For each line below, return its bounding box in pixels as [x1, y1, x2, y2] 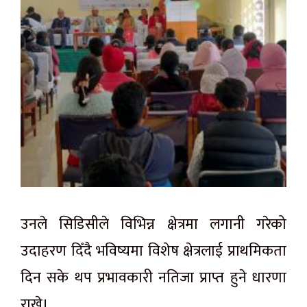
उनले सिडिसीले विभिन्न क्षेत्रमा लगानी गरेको [21, 211, 286, 237]
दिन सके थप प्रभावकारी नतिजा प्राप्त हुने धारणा [21, 265, 286, 291]
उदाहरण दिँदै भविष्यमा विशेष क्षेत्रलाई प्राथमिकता [21, 238, 286, 264]
